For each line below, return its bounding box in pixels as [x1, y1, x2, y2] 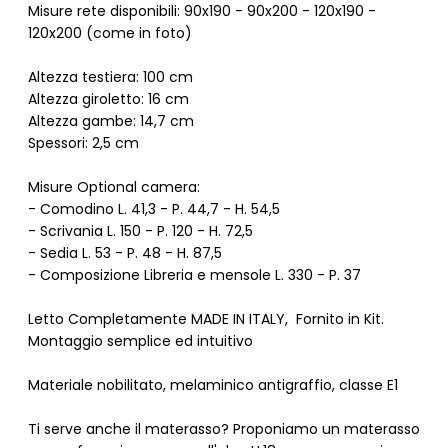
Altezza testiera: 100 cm [27, 66, 193, 87]
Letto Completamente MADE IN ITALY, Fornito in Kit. [27, 308, 384, 329]
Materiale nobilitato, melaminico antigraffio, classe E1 [27, 374, 398, 395]
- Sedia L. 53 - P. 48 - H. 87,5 [27, 242, 222, 263]
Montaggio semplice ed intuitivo [27, 330, 253, 351]
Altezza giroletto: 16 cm [27, 88, 189, 109]
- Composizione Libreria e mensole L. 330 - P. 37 [27, 264, 361, 285]
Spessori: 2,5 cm [27, 132, 139, 153]
